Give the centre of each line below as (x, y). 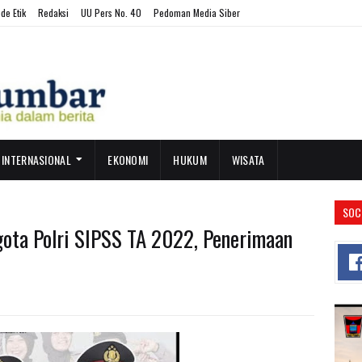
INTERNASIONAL (36, 160)
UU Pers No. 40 (111, 13)
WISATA (248, 160)
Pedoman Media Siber (197, 13)
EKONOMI (128, 160)
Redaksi (53, 13)
